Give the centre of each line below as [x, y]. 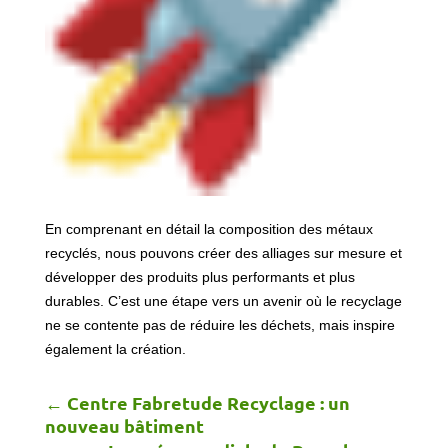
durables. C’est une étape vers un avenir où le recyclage [223, 301]
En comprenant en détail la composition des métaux [208, 229]
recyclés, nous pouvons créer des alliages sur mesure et [223, 253]
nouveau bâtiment [124, 426]
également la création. [115, 349]
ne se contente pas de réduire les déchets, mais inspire [219, 325]
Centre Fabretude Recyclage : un [208, 403]
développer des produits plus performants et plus [199, 277]
